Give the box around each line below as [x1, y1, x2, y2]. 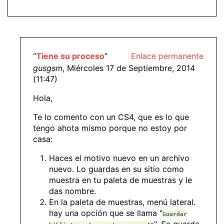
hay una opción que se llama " [49, 207, 162, 218]
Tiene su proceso [36, 50, 104, 61]
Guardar [162, 210, 187, 217]
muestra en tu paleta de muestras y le [49, 174, 192, 185]
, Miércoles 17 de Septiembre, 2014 [62, 62, 195, 73]
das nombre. [49, 185, 96, 196]
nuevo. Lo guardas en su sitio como [49, 163, 184, 174]
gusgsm [33, 62, 62, 73]
